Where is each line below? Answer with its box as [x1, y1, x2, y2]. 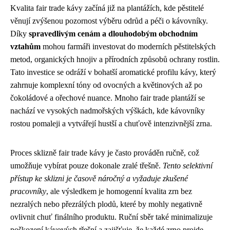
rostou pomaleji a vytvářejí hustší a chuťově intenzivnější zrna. [10, 119, 212, 128]
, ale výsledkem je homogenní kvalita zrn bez [46, 186, 192, 196]
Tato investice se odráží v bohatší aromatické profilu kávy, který [10, 67, 216, 76]
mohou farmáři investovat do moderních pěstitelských [41, 42, 216, 51]
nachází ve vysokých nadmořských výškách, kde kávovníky [10, 106, 205, 115]
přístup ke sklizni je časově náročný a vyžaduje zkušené [10, 174, 188, 183]
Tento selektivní [163, 161, 213, 170]
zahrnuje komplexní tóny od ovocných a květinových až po [10, 80, 202, 89]
